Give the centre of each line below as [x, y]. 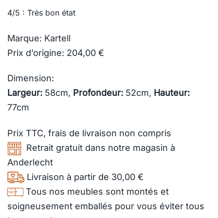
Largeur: [25, 93]
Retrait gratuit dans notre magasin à [98, 147]
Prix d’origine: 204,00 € [56, 53]
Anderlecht [30, 162]
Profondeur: [98, 93]
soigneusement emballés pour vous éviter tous [106, 206]
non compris [144, 133]
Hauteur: [172, 93]
